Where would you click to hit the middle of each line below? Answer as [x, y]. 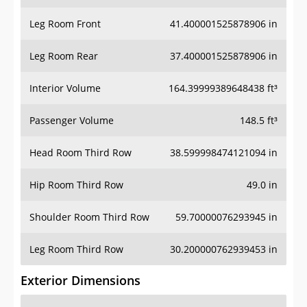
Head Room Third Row [81, 153]
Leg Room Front [65, 24]
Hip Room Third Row [76, 185]
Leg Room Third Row [76, 249]
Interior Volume [65, 88]
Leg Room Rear [64, 56]
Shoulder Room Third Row [89, 217]
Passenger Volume [72, 121]
